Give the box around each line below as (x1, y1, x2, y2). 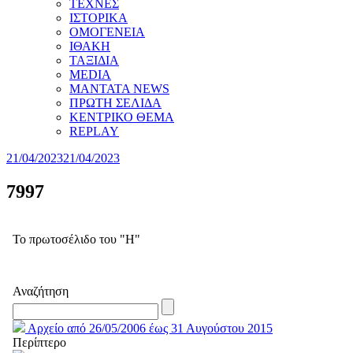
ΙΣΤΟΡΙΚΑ (69, 11, 128, 24)
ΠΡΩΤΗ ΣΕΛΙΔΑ (69, 96, 162, 110)
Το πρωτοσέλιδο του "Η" (13, 232, 140, 246)
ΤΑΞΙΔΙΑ (69, 54, 119, 67)
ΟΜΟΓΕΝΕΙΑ (69, 25, 145, 39)
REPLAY (69, 124, 119, 138)
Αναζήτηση (13, 284, 69, 298)
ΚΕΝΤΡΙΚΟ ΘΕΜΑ (69, 110, 174, 124)
